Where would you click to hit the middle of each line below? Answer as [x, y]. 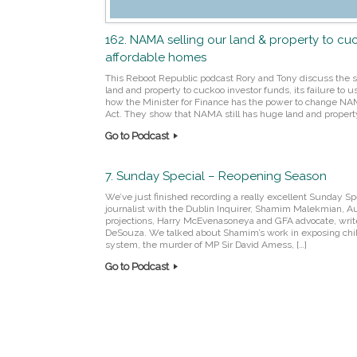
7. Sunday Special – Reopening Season [216, 177]
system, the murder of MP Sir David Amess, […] [206, 245]
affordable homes [156, 58]
